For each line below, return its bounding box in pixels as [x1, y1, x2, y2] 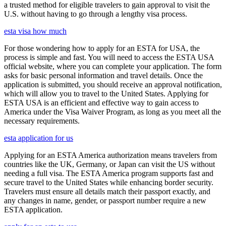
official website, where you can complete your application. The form [4, 62, 221, 71]
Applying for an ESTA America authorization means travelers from [4, 151, 217, 159]
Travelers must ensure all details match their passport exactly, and [4, 187, 210, 196]
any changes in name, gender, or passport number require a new [4, 196, 206, 205]
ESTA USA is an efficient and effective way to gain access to [4, 98, 199, 107]
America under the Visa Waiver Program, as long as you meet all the [4, 107, 221, 116]
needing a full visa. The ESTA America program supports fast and [4, 169, 213, 178]
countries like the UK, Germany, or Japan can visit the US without [4, 160, 215, 168]
